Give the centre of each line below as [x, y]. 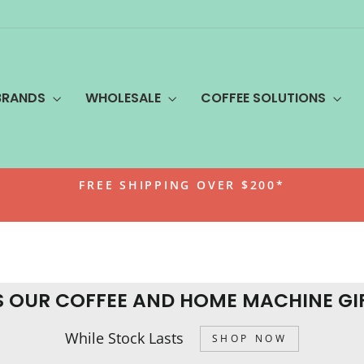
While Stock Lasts [124, 338]
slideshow [215, 231]
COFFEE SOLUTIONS [265, 98]
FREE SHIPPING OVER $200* [182, 184]
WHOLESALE [125, 98]
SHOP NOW [249, 338]
